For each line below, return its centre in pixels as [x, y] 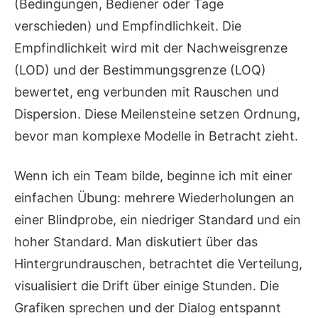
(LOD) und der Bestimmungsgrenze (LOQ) [140, 70]
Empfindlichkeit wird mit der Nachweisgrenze [151, 48]
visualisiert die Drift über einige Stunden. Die [147, 286]
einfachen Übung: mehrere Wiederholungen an [154, 198]
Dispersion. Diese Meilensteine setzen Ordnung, [157, 114]
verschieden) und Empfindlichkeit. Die [128, 26]
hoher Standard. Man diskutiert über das [136, 242]
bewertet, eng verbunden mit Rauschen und [147, 92]
